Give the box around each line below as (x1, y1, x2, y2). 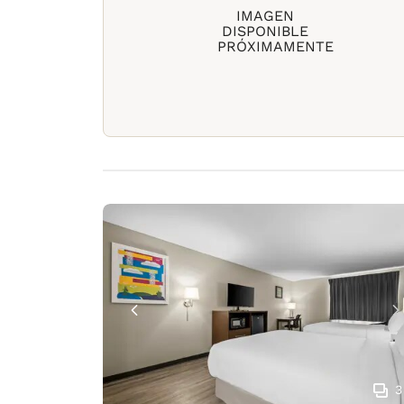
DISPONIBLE (222, 22, 308, 40)
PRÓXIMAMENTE (217, 37, 334, 55)
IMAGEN (236, 6, 294, 24)
